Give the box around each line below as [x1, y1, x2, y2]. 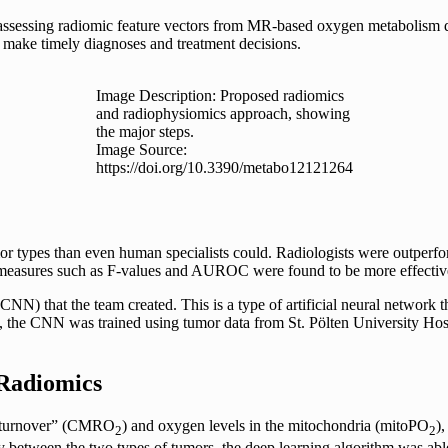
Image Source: [95, 141, 187, 159]
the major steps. [95, 123, 194, 141]
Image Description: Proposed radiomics [95, 87, 344, 105]
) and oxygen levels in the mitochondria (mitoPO [122, 416, 429, 434]
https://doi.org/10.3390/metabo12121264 [95, 159, 353, 177]
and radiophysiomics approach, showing [95, 105, 350, 123]
